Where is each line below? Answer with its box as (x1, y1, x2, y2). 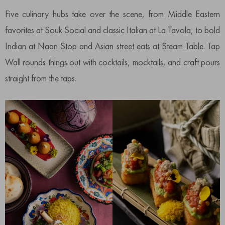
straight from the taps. (5, 72, 76, 84)
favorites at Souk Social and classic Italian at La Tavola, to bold (5, 24, 220, 36)
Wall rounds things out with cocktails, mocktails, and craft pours (5, 56, 220, 68)
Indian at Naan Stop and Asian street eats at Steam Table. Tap (5, 40, 220, 52)
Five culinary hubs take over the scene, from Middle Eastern (5, 8, 220, 20)
